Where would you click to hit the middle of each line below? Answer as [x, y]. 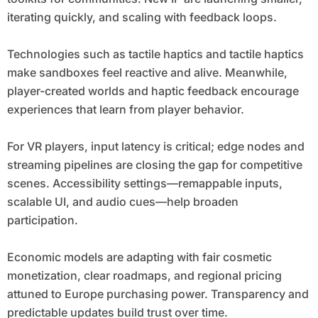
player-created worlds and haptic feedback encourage [153, 91]
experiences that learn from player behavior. [125, 110]
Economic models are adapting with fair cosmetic [139, 257]
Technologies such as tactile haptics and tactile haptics [155, 54]
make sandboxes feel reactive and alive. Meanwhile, [147, 73]
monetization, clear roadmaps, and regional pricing [144, 276]
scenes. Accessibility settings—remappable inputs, [144, 183]
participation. [42, 220]
